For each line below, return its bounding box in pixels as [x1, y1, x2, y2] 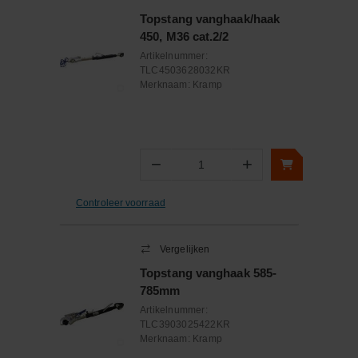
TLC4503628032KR [140, 65, 230, 76]
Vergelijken [160, 244, 210, 255]
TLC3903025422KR [140, 319, 230, 330]
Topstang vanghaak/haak [140, 12, 280, 26]
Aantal [172, 165, 201, 177]
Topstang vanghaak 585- [140, 266, 277, 280]
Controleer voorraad [76, 197, 165, 209]
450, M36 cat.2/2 [140, 30, 229, 43]
